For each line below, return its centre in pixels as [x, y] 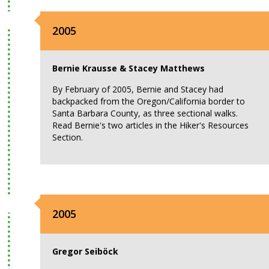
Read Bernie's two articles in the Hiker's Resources [151, 125]
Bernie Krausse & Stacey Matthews [129, 68]
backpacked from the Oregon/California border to [149, 101]
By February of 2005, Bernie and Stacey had [138, 89]
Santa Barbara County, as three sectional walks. [145, 113]
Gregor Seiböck [86, 251]
